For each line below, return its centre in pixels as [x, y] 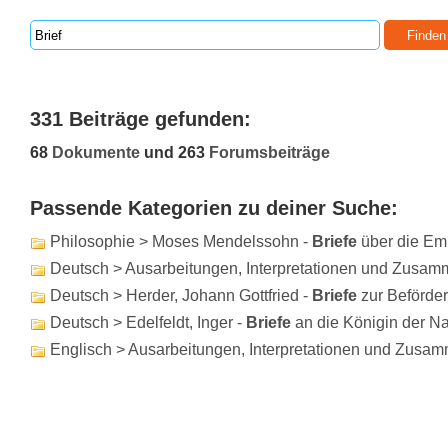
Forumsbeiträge [269, 152]
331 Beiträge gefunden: [140, 119]
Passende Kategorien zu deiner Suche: [214, 208]
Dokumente [96, 152]
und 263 [174, 152]
